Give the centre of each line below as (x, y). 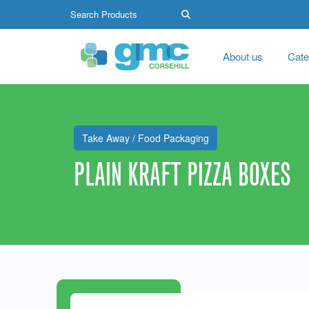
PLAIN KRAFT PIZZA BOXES (182, 174)
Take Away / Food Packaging (146, 138)
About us (243, 56)
